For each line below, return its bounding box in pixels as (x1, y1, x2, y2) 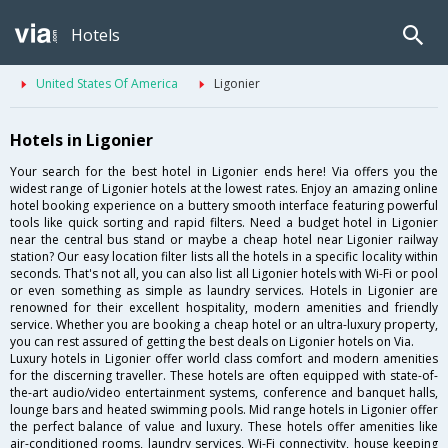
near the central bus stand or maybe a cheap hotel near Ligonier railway (10, 231, 438, 249)
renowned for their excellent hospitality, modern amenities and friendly (10, 299, 438, 317)
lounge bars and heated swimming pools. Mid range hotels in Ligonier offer (10, 401, 438, 419)
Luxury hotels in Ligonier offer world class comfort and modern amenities (10, 350, 438, 368)
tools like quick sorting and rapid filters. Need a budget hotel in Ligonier (10, 214, 438, 232)
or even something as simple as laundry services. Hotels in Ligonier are (10, 282, 438, 300)
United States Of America (36, 75, 178, 92)
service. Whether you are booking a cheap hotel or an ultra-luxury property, (10, 316, 438, 334)
